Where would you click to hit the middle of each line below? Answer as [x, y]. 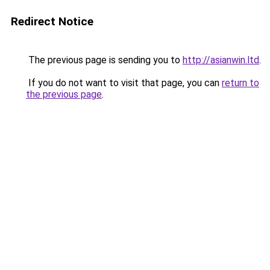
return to [240, 83]
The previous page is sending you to [104, 60]
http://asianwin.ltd [221, 60]
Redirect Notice [52, 21]
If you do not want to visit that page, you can [124, 83]
